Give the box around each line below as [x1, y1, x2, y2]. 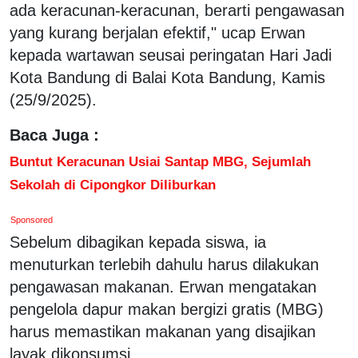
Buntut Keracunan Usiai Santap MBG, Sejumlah [10, 153, 311, 169]
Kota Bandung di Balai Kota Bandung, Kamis [10, 68, 325, 86]
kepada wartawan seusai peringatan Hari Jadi [10, 46, 332, 64]
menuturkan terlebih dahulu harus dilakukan [10, 255, 319, 273]
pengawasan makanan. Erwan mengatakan [10, 277, 316, 296]
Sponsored [10, 214, 54, 225]
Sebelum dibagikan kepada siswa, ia [10, 233, 266, 251]
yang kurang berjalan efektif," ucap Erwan [10, 23, 305, 42]
